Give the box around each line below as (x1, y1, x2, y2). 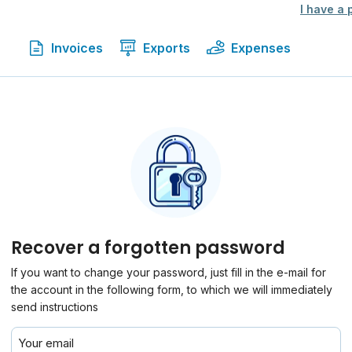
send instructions (11, 300, 98, 314)
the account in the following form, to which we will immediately (11, 283, 332, 297)
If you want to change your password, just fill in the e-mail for (11, 266, 326, 280)
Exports (143, 40, 191, 56)
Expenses (230, 40, 291, 56)
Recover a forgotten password (11, 236, 285, 261)
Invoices (50, 40, 103, 56)
